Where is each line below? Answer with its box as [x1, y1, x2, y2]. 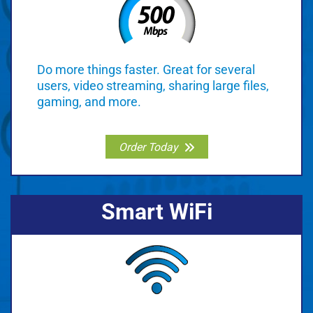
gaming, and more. [37, 94, 141, 110]
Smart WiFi [101, 199, 212, 226]
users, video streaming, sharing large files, [37, 78, 269, 94]
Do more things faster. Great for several [37, 62, 255, 78]
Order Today [118, 140, 177, 154]
